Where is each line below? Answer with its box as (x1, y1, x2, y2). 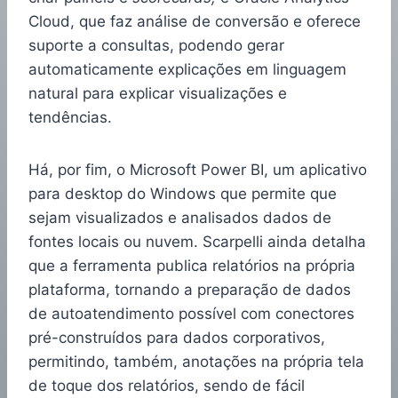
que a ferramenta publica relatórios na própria (28, 257, 355, 275)
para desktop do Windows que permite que (28, 185, 337, 203)
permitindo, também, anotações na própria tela (28, 353, 364, 371)
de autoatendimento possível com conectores (28, 305, 354, 323)
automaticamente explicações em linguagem (28, 60, 346, 79)
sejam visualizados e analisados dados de (28, 209, 331, 227)
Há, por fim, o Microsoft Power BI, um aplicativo (28, 161, 367, 179)
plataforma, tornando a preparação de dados (28, 281, 351, 299)
